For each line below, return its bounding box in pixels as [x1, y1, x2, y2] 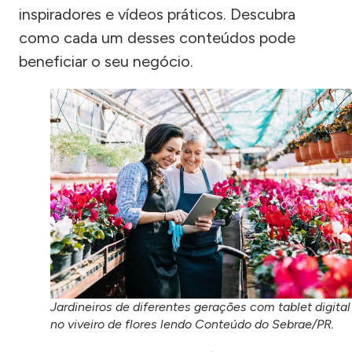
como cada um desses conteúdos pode [19, 28, 295, 48]
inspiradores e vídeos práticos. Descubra [19, 5, 295, 24]
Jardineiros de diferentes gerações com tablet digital [50, 299, 350, 314]
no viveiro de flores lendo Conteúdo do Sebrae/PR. [50, 316, 334, 332]
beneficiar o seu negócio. [19, 52, 193, 71]
